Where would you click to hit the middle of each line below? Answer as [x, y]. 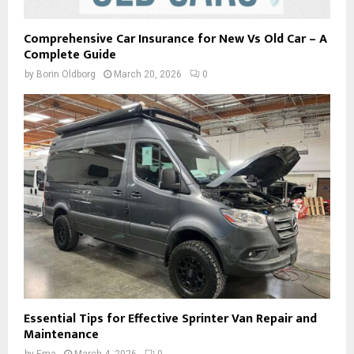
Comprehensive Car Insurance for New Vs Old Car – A [175, 40]
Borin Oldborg [66, 75]
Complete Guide [70, 55]
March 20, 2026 [148, 75]
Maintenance [61, 334]
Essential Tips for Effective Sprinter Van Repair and [170, 318]
